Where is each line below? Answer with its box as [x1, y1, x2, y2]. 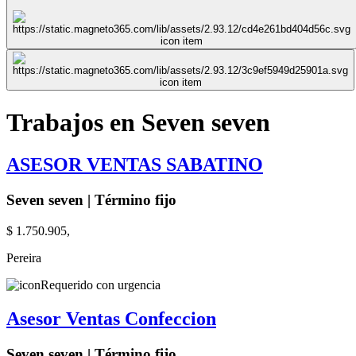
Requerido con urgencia [41, 277, 161, 292]
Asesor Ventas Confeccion [6, 308, 216, 329]
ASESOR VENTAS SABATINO [6, 154, 263, 176]
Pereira [6, 250, 41, 265]
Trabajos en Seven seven [6, 107, 270, 137]
